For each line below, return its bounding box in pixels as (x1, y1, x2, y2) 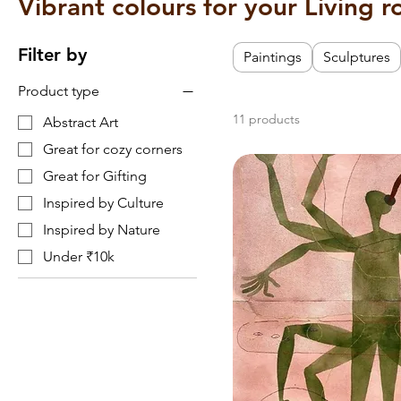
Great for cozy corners (43, 141, 183, 158)
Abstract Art (43, 114, 118, 132)
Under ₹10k (43, 248, 115, 266)
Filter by (18, 44, 87, 65)
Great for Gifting (43, 167, 147, 185)
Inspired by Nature (43, 221, 160, 239)
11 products (233, 111, 300, 127)
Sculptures (323, 48, 390, 65)
